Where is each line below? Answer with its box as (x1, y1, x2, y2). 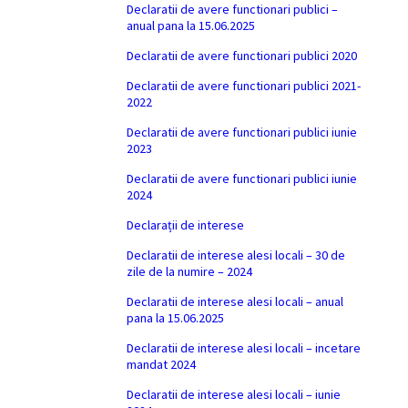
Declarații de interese (127, 217, 245, 233)
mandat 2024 (127, 356, 197, 372)
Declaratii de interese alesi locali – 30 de (127, 247, 346, 263)
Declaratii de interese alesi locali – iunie (127, 386, 342, 403)
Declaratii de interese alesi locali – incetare (127, 340, 362, 356)
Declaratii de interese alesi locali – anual (127, 293, 344, 310)
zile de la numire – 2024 (127, 263, 253, 280)
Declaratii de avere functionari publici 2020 (127, 47, 358, 64)
